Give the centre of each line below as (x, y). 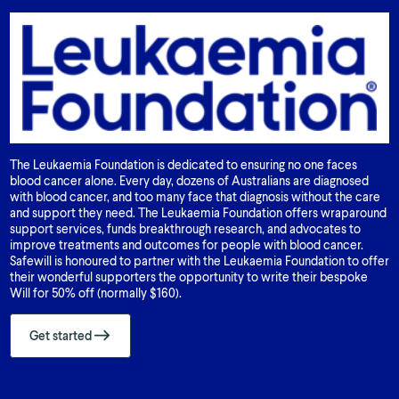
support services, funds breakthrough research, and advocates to (185, 229)
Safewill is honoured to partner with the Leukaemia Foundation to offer (199, 261)
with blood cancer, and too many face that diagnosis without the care (195, 197)
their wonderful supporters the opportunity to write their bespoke (188, 277)
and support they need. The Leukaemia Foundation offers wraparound (198, 213)
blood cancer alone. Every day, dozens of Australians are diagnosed (189, 181)
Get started (61, 336)
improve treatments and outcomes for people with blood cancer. (186, 245)
